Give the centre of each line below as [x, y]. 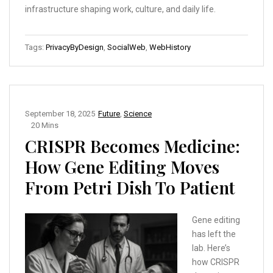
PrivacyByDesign [75, 48]
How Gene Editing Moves [122, 167]
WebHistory [170, 48]
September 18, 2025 [60, 114]
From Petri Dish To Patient [130, 188]
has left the [214, 234]
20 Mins [45, 126]
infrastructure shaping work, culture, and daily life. [120, 9]
